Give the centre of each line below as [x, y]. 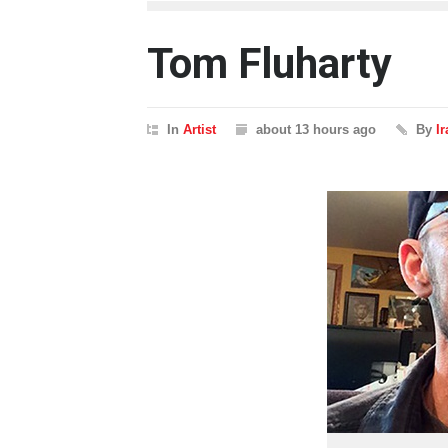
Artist [199, 129]
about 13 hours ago [316, 129]
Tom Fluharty [269, 63]
